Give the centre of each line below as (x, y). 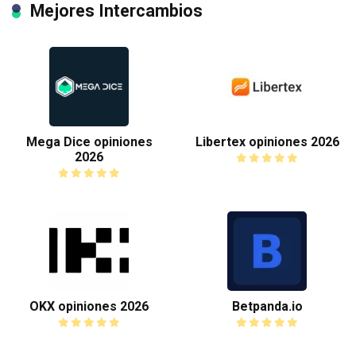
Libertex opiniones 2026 (267, 141)
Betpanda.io (267, 306)
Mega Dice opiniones (89, 141)
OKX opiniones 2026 (89, 306)
